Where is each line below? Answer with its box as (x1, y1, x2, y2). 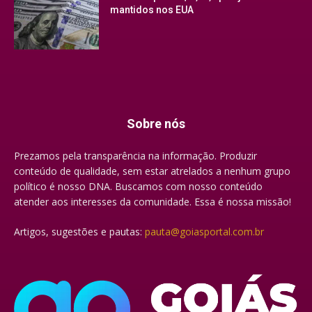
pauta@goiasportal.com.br (145, 225, 264, 239)
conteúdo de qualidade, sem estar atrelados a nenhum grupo (14, 164, 290, 178)
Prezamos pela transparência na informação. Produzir (14, 149, 257, 163)
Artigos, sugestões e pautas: (14, 225, 145, 239)
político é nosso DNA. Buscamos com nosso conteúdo (14, 180, 263, 194)
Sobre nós (127, 116, 185, 132)
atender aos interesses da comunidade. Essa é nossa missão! (14, 195, 291, 209)
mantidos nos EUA (110, 3, 194, 15)
